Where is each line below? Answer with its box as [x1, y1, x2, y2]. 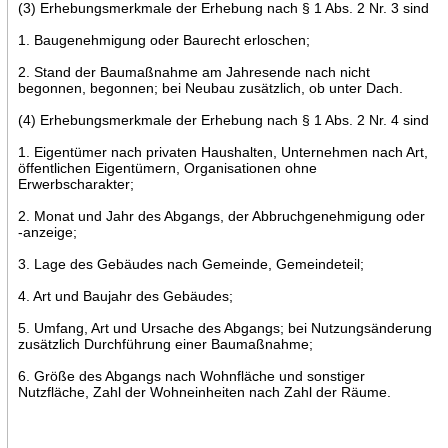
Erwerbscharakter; [17, 175, 134, 192]
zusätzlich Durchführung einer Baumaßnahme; [17, 335, 313, 352]
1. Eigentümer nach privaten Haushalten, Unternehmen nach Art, [17, 143, 428, 160]
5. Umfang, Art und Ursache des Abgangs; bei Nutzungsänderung [17, 319, 432, 336]
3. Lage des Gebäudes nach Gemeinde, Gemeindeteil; [17, 255, 364, 272]
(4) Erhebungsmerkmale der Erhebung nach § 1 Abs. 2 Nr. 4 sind [17, 111, 429, 128]
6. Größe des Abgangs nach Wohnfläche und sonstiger [17, 367, 365, 384]
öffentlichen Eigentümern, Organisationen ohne [17, 159, 317, 176]
